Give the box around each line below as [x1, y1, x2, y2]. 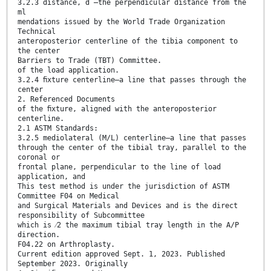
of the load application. [18, 65, 119, 74]
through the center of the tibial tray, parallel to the [18, 143, 246, 152]
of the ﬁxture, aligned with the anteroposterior [18, 104, 217, 113]
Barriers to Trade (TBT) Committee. [18, 56, 162, 65]
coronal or [18, 152, 60, 162]
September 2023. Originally [18, 259, 128, 268]
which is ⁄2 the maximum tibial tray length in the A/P [18, 220, 239, 229]
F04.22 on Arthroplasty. [18, 240, 115, 249]
